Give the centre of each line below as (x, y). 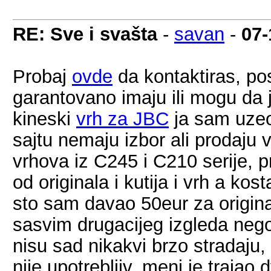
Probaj (42, 76)
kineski (44, 119)
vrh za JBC (122, 119)
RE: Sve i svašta (85, 34)
